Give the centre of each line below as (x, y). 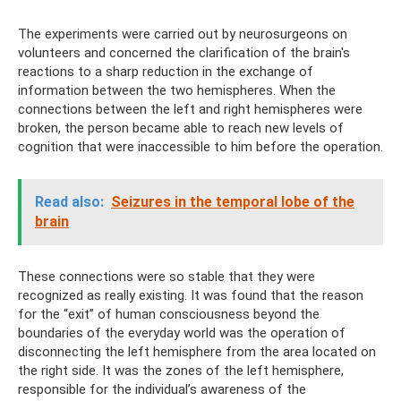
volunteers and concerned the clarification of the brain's (184, 52)
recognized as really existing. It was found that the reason (191, 295)
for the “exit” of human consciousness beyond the (169, 314)
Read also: (69, 201)
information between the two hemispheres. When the (177, 90)
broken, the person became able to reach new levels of (181, 128)
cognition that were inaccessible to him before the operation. (200, 146)
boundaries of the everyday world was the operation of (182, 333)
